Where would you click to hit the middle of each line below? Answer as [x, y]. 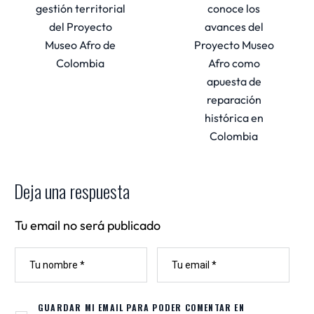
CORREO [175, 257]
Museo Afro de [80, 45]
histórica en [234, 117]
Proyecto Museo [234, 45]
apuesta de [234, 81]
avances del [234, 26]
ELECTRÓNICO [186, 276]
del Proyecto [80, 26]
